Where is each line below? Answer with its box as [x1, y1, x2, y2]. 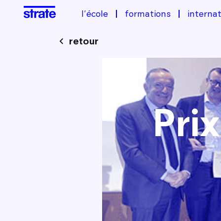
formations [124, 9, 171, 19]
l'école [81, 9, 108, 19]
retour [69, 36, 99, 47]
